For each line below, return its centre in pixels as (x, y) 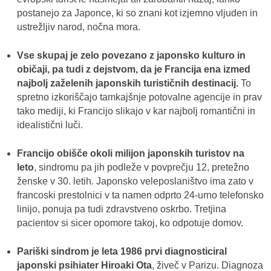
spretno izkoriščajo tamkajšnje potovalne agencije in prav (139, 97)
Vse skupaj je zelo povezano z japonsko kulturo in (131, 55)
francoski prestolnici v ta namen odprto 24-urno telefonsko (140, 195)
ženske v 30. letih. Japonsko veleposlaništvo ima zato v (135, 181)
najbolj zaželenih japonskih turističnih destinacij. (127, 83)
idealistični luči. (50, 125)
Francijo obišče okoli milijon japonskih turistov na (130, 153)
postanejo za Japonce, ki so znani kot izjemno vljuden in (137, 13)
